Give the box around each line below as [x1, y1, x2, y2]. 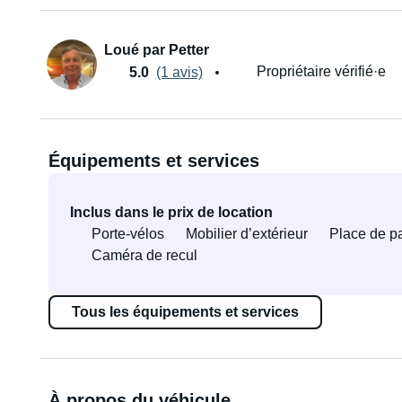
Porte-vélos [91, 226, 164, 241]
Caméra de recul [91, 248, 197, 263]
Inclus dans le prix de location [69, 205, 273, 220]
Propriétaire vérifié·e [256, 64, 386, 79]
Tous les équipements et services [71, 304, 299, 319]
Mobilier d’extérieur [185, 226, 308, 241]
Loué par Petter [103, 42, 209, 57]
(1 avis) [155, 64, 203, 80]
